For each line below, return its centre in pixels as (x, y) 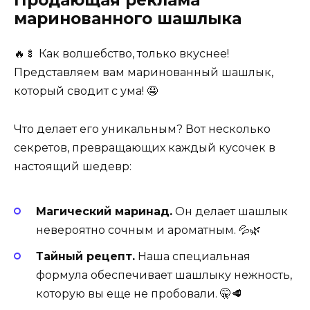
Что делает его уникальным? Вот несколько (142, 129)
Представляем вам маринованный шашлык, (144, 73)
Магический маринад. (104, 212)
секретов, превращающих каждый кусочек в (145, 147)
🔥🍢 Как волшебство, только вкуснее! (121, 54)
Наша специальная (193, 257)
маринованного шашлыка (128, 19)
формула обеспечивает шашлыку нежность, (164, 275)
